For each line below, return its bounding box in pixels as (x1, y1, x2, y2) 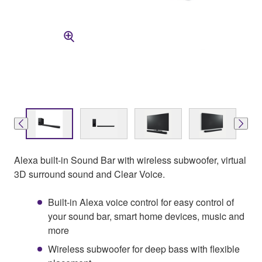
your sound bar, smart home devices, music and (48, 209, 244, 223)
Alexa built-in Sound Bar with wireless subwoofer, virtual (14, 153, 246, 167)
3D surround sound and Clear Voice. (14, 167, 165, 181)
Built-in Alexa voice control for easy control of (48, 195, 234, 209)
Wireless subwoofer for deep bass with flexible (48, 242, 240, 256)
